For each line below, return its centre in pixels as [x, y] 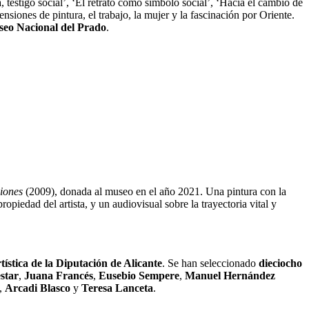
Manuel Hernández [230, 275]
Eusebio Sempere [139, 275]
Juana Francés [59, 275]
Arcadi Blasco [38, 288]
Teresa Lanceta [117, 288]
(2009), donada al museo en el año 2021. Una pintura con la [154, 191]
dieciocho [280, 263]
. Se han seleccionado [210, 263]
